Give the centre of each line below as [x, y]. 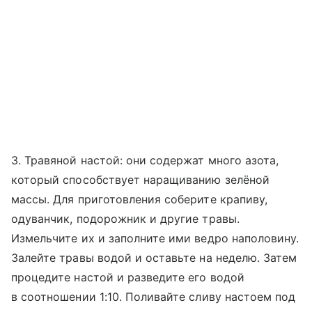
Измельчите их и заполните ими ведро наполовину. [155, 239]
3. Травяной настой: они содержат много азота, [145, 161]
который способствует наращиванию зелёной [140, 180]
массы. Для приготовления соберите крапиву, [140, 200]
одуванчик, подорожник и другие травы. [125, 219]
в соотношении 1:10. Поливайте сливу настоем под [154, 297]
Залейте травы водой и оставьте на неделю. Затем [154, 258]
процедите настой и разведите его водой [128, 278]
